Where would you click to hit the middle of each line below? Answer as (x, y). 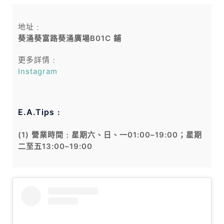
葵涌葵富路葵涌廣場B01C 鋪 (70, 38)
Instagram (38, 71)
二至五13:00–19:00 (55, 146)
